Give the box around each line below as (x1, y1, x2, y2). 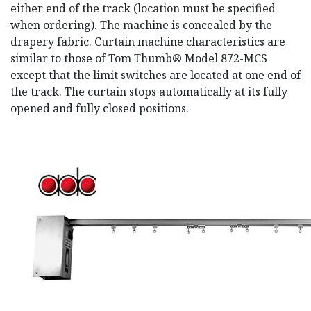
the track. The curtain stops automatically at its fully (10, 83, 287, 99)
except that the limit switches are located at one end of (10, 67, 301, 83)
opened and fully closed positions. (10, 100, 192, 116)
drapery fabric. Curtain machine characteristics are (10, 33, 285, 49)
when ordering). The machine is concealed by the (10, 17, 272, 33)
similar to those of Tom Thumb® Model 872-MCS (10, 50, 267, 66)
